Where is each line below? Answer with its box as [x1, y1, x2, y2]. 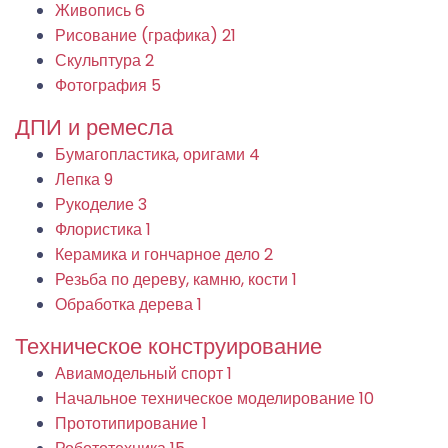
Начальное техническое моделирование [55, 386, 359, 410]
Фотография [55, 73, 151, 97]
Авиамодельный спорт [55, 361, 227, 385]
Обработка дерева [55, 292, 197, 316]
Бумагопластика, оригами [55, 142, 249, 166]
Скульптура [55, 48, 145, 72]
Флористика [55, 217, 146, 241]
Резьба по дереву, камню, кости [55, 267, 292, 291]
